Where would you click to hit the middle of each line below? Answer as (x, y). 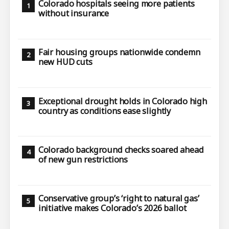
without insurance (74, 14)
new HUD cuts (65, 62)
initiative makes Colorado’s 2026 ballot (112, 208)
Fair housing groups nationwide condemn (119, 52)
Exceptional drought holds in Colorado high (122, 101)
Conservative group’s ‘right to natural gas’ (119, 199)
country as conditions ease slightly (105, 111)
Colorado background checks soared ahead (121, 150)
